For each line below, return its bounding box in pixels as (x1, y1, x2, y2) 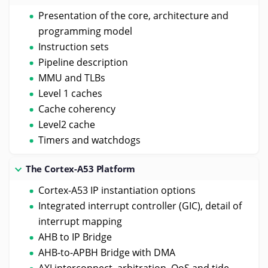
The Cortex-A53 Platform (25, 162, 136, 175)
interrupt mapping (38, 214, 122, 228)
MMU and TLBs (38, 71, 105, 84)
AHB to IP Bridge (38, 230, 112, 243)
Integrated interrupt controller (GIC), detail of (38, 199, 242, 212)
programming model (38, 24, 132, 38)
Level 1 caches (38, 86, 102, 100)
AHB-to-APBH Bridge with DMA (38, 245, 175, 259)
